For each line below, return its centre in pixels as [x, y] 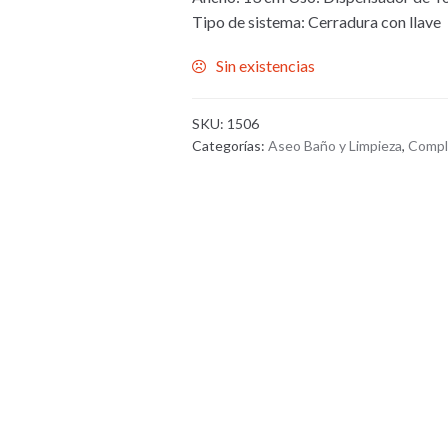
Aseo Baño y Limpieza [335, 145]
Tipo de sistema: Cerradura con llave [317, 21]
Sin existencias [266, 66]
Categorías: [230, 145]
